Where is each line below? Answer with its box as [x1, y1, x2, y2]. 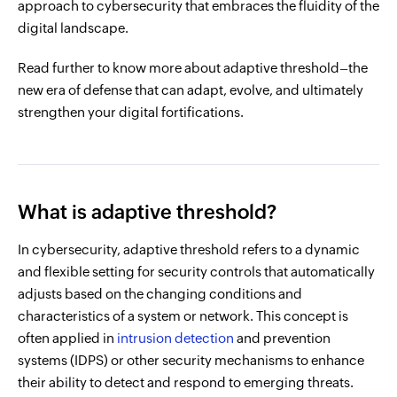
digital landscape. [18, 20, 128, 35]
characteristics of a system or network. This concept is [18, 308, 348, 323]
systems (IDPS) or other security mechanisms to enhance [18, 353, 364, 368]
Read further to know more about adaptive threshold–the [18, 60, 368, 75]
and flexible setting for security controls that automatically [18, 264, 375, 279]
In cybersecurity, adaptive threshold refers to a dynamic [18, 242, 360, 257]
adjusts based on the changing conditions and [18, 286, 302, 301]
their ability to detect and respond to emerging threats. [18, 375, 354, 390]
